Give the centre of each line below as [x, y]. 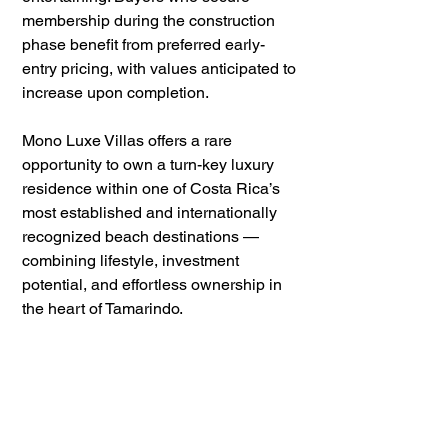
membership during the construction [150, 20]
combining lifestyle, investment [132, 260]
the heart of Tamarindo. [102, 308]
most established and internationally [151, 212]
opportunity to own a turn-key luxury [150, 164]
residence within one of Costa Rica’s [153, 188]
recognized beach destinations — [142, 236]
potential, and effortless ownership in [154, 284]
